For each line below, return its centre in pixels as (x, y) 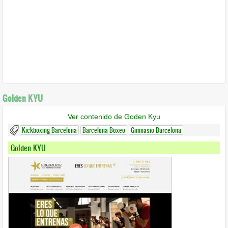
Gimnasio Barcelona (156, 130)
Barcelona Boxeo (104, 130)
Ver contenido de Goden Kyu (114, 117)
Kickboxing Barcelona (49, 130)
